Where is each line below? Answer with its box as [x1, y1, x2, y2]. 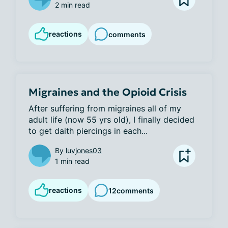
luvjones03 [66, 146, 102, 155]
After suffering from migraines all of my [28, 103, 181, 113]
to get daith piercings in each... [28, 126, 148, 136]
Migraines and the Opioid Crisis [28, 85, 187, 99]
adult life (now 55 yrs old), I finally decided [28, 115, 194, 125]
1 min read [55, 157, 90, 165]
